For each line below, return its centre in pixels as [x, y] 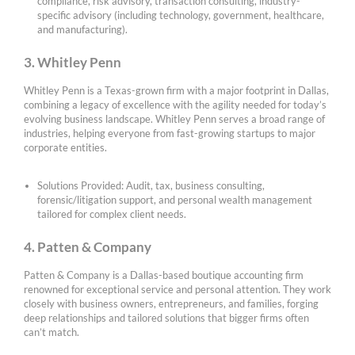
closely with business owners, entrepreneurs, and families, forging [171, 303]
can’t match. [52, 332]
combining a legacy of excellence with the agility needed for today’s [175, 105]
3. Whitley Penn [73, 63]
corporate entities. [65, 148]
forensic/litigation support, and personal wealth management [175, 200]
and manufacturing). [83, 30]
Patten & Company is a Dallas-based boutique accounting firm [164, 275]
